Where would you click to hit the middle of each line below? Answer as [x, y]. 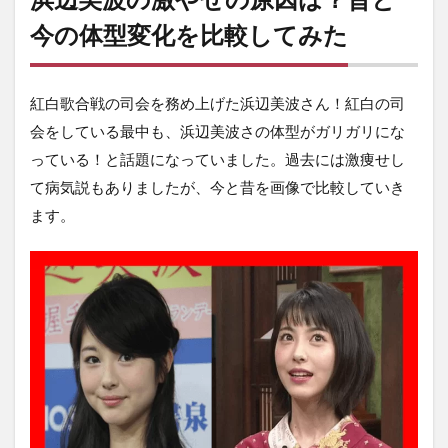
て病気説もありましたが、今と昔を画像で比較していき [217, 187]
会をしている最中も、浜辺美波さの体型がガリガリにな [217, 131]
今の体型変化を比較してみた [189, 35]
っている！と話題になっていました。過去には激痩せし [217, 159]
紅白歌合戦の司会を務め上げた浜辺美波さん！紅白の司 [217, 103]
